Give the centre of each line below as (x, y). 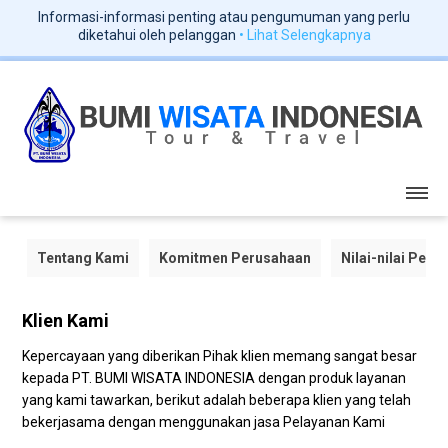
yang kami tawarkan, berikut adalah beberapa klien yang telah (217, 399)
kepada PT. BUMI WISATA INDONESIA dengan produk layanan (214, 377)
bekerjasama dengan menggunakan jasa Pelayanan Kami (204, 421)
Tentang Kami (83, 257)
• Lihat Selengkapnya (304, 35)
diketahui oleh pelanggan (158, 35)
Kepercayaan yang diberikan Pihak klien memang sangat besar (220, 355)
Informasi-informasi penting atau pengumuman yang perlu (224, 17)
